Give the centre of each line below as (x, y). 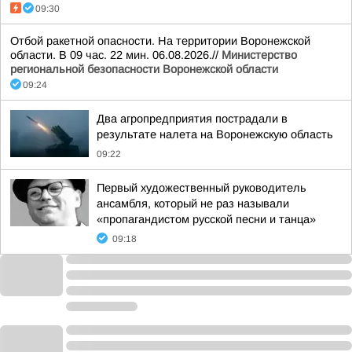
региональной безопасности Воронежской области (144, 69)
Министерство (259, 55)
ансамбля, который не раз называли (193, 203)
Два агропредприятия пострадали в (192, 119)
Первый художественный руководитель (202, 188)
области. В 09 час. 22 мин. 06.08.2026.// (116, 55)
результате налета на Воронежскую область (215, 134)
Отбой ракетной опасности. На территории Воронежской (160, 41)
